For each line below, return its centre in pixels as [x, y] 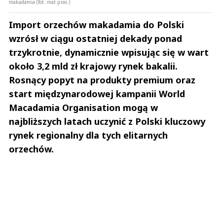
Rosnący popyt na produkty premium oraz [102, 80]
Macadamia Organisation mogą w [83, 108]
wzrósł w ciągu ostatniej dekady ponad [95, 39]
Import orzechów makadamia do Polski [96, 25]
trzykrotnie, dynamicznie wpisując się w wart [109, 53]
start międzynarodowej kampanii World [97, 94]
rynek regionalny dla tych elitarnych [88, 135]
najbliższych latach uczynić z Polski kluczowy [107, 122]
